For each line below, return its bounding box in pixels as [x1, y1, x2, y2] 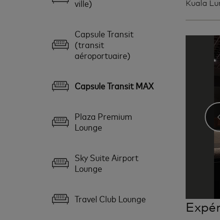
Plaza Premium [75, 110, 132, 122]
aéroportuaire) [75, 49, 131, 61]
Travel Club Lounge [75, 192, 146, 204]
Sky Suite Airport [75, 151, 138, 163]
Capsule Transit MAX [75, 80, 154, 91]
